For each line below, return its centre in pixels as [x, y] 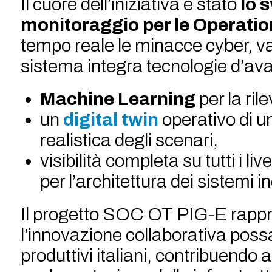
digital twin [110, 120]
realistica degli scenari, [129, 140]
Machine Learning [117, 99]
